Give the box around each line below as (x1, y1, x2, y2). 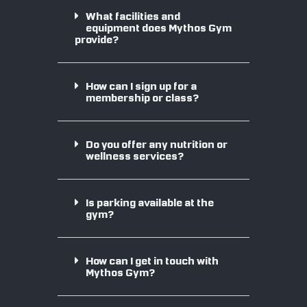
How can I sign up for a (86, 80, 197, 92)
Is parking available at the (86, 197, 214, 208)
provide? (75, 34, 119, 45)
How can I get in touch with (86, 255, 219, 267)
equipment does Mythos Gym (86, 22, 232, 34)
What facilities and (86, 10, 181, 22)
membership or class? (86, 92, 199, 103)
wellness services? (86, 150, 184, 162)
